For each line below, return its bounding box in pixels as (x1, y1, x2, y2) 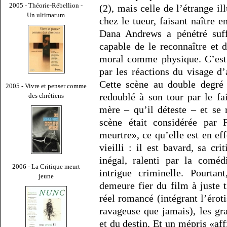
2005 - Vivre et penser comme (6, 82, 87, 90)
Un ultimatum (27, 11, 65, 19)
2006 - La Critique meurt (12, 162, 80, 170)
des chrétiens (28, 91, 64, 99)
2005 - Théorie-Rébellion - (9, 1, 83, 9)
